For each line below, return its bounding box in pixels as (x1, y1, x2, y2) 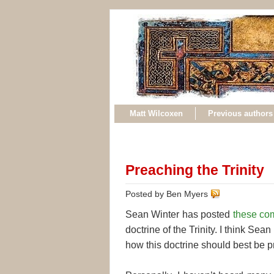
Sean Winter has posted (125, 209, 233, 220)
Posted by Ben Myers (125, 188, 210, 199)
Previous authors (208, 109, 273, 118)
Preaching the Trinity (125, 161, 264, 178)
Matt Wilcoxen (130, 109, 183, 118)
